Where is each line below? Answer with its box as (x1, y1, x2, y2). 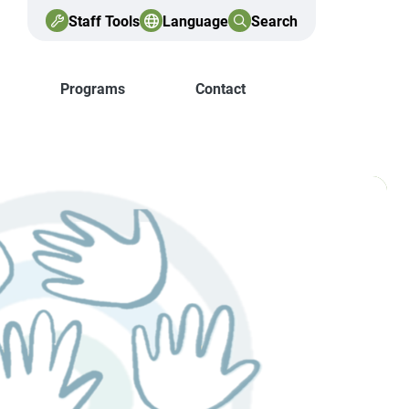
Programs (60, 79, 126, 99)
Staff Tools (68, 10, 140, 30)
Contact (195, 79, 246, 99)
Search (251, 10, 298, 30)
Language (163, 10, 228, 30)
